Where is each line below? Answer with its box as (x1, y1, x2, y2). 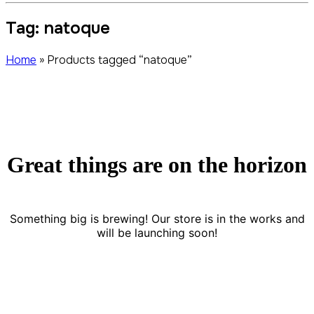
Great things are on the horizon (7, 152, 307, 178)
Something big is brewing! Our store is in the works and (9, 211, 305, 226)
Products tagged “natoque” (47, 52, 192, 67)
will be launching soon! (97, 225, 217, 240)
